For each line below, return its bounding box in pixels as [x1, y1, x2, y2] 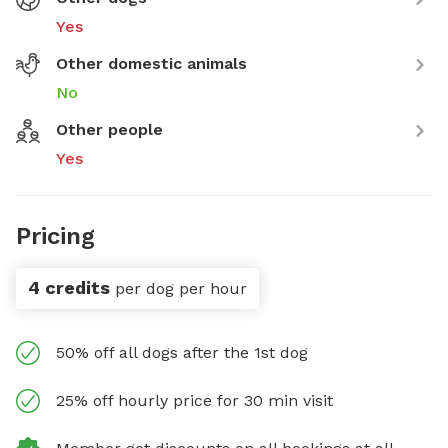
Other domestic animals [56, 54, 247, 73]
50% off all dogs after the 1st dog [56, 343, 308, 362]
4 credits [28, 277, 110, 298]
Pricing [16, 222, 95, 250]
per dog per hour [115, 279, 247, 298]
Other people [56, 120, 163, 139]
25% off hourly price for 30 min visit [56, 391, 333, 410]
